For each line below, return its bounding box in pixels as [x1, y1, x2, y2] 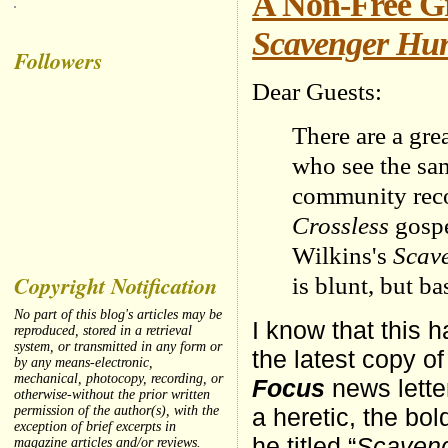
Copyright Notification [14, 269, 218, 301]
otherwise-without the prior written [14, 387, 211, 403]
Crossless [292, 211, 390, 241]
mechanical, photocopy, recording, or [14, 371, 224, 387]
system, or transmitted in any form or [14, 339, 223, 355]
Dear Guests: [252, 77, 383, 107]
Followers [14, 44, 104, 76]
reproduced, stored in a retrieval [14, 323, 193, 339]
